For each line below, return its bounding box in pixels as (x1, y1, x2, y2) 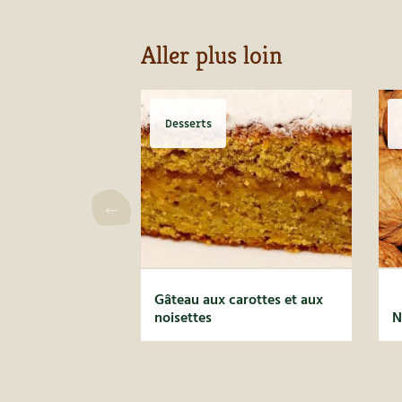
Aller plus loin (141, 39, 283, 71)
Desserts (164, 116, 212, 131)
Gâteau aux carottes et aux (154, 289, 323, 312)
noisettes (154, 307, 212, 330)
